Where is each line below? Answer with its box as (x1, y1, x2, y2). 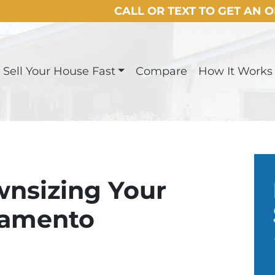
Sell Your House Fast (2, 64, 115, 78)
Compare (136, 64, 187, 78)
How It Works (198, 64, 273, 78)
